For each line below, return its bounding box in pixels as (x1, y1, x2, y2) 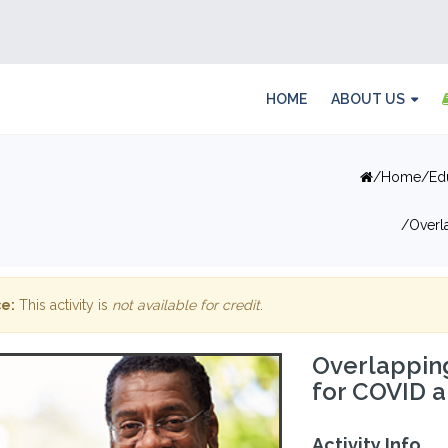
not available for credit (111, 297, 260, 313)
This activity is (14, 297, 112, 313)
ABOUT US (331, 91, 405, 107)
